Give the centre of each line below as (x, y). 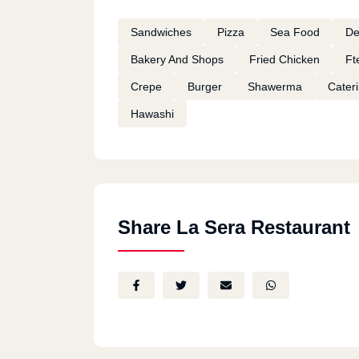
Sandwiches (161, 32)
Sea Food (295, 32)
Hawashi (152, 114)
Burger (205, 87)
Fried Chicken (284, 59)
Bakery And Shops (177, 59)
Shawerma (275, 87)
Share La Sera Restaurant (234, 227)
